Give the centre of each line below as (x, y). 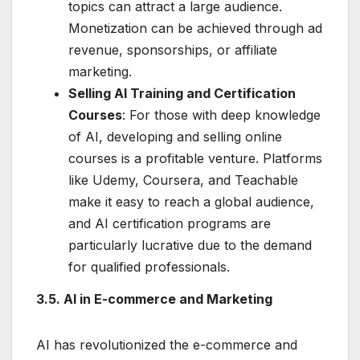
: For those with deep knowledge (221, 115)
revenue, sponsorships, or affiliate (173, 49)
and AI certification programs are (170, 223)
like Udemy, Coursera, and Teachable (183, 180)
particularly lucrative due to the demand (190, 245)
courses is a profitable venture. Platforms (195, 158)
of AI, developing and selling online (175, 136)
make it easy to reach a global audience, (191, 201)
